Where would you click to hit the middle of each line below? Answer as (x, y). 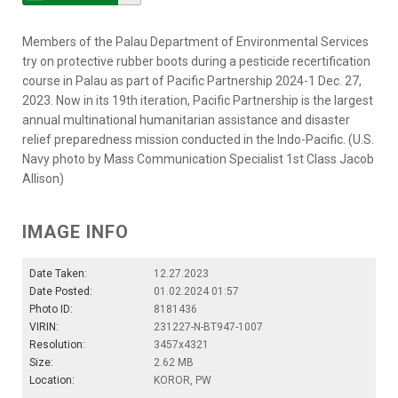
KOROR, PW (183, 380)
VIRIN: (44, 326)
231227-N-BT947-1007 (208, 326)
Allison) (43, 178)
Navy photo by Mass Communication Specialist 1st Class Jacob (198, 159)
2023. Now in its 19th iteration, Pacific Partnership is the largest (198, 100)
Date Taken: (58, 273)
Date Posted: (61, 291)
